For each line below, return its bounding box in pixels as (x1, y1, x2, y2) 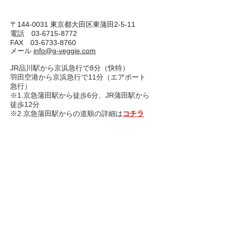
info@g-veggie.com (33, 47, 96, 55)
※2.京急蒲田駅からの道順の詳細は (10, 109, 123, 118)
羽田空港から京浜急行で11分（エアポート (10, 73, 146, 81)
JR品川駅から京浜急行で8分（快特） (10, 64, 129, 72)
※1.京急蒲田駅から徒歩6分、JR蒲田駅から (10, 91, 149, 99)
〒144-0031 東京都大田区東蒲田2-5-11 (10, 20, 135, 28)
